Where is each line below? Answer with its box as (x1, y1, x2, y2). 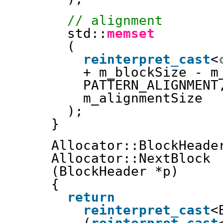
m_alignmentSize (83, 91, 203, 106)
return (67, 190, 115, 205)
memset (107, 26, 155, 41)
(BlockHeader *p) (51, 164, 179, 179)
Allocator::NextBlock (51, 151, 211, 166)
